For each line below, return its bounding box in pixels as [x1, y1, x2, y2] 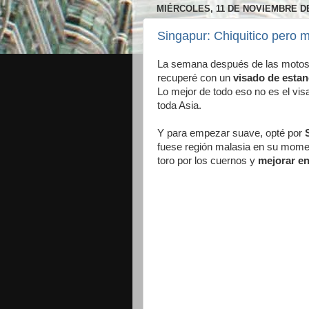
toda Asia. [157, 100, 201, 112]
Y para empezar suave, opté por [157, 128, 305, 139]
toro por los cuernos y [157, 155, 258, 167]
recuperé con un [157, 72, 233, 84]
